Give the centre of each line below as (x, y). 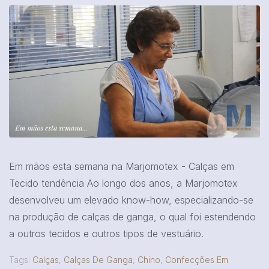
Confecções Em (197, 259)
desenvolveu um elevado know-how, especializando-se (131, 200)
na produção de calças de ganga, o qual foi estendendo (132, 216)
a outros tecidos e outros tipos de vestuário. (106, 233)
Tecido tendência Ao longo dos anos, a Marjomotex (123, 183)
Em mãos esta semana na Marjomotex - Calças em (122, 166)
